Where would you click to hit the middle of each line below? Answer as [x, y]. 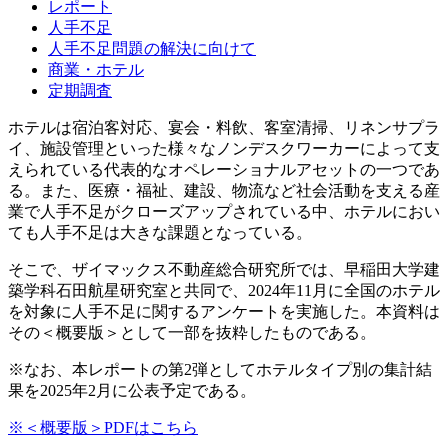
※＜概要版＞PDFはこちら [103, 427]
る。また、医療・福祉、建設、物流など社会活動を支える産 [224, 190]
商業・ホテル [96, 69]
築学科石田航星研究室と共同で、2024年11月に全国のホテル [224, 290]
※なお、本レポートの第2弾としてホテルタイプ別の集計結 [220, 369]
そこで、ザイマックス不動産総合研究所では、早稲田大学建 [224, 269]
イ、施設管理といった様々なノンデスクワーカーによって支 [224, 148]
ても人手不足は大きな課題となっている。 [160, 232]
